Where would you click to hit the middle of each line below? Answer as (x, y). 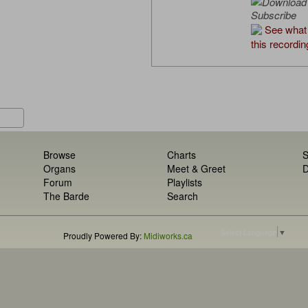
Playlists (184, 183)
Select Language (248, 232)
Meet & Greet (196, 169)
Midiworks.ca (168, 236)
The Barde (67, 196)
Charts (181, 155)
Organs (60, 169)
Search (182, 196)
